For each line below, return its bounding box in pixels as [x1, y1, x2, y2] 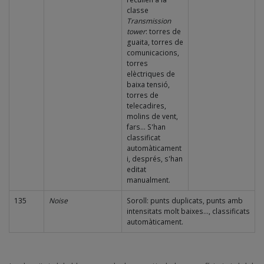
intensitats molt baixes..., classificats [127, 206, 250, 216]
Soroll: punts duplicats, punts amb [127, 195, 243, 206]
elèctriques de [127, 68, 175, 79]
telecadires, [127, 100, 166, 111]
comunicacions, [127, 47, 179, 58]
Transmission [127, 15, 171, 26]
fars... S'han [127, 121, 166, 132]
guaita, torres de [127, 37, 183, 47]
